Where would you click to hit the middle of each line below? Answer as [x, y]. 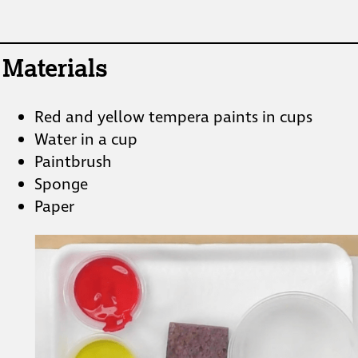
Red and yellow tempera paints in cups [173, 118]
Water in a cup [86, 140]
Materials [55, 68]
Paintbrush [73, 163]
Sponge [61, 185]
